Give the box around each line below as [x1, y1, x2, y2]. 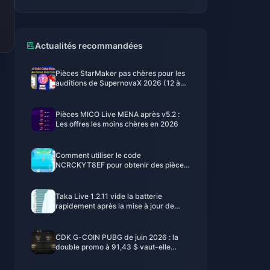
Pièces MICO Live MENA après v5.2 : [55, 110, 180, 119]
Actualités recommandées [35, 40, 143, 51]
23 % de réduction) [55, 88, 121, 97]
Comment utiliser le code [55, 151, 141, 160]
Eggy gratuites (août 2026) [55, 170, 147, 179]
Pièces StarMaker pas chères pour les [55, 69, 185, 78]
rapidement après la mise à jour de [55, 201, 174, 210]
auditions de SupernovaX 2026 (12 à [55, 78, 180, 87]
